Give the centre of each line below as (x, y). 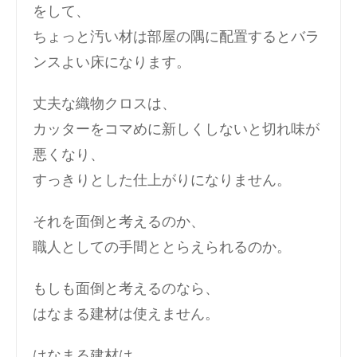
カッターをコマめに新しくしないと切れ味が (176, 129)
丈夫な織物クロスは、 (104, 103)
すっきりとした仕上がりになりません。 (162, 180)
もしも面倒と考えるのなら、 (126, 288)
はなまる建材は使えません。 (126, 314)
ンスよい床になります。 (112, 62)
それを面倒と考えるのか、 (119, 221)
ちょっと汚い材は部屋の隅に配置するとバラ (176, 36)
